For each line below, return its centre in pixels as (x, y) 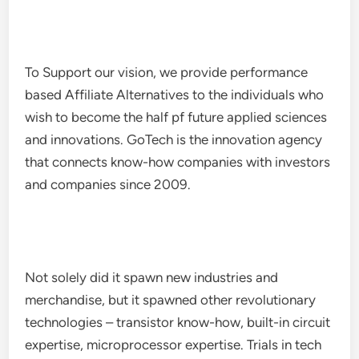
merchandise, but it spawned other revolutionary (171, 300)
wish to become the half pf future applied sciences (176, 117)
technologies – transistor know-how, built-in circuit (178, 322)
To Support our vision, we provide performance (167, 72)
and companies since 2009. (108, 184)
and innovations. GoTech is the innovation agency (174, 139)
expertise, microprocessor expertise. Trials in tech (173, 345)
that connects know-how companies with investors (178, 162)
